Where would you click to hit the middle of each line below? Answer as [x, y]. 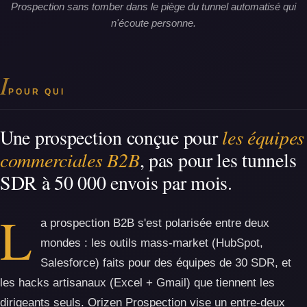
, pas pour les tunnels [218, 160]
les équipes [263, 137]
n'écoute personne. [153, 23]
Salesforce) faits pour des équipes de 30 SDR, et [166, 263]
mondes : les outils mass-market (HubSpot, [152, 243]
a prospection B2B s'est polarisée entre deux [155, 223]
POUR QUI [37, 92]
